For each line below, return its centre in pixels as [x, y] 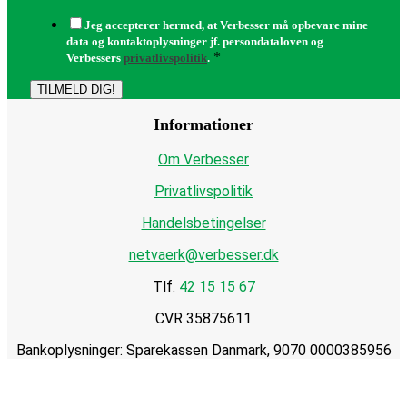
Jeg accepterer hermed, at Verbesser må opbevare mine [226, 25]
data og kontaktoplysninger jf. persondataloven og [195, 41]
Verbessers [95, 57]
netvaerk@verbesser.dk [203, 254]
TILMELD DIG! [76, 89]
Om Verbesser [203, 159]
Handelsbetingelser [203, 223]
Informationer [203, 124]
